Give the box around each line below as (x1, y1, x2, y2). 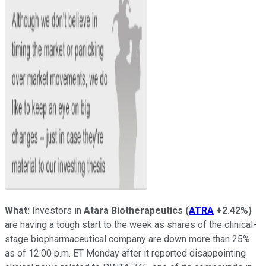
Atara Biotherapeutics (84, 204, 183, 216)
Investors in (30, 204, 84, 216)
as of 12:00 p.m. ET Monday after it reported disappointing (5, 247, 246, 259)
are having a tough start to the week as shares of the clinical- (5, 218, 256, 230)
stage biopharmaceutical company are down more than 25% (5, 233, 250, 245)
